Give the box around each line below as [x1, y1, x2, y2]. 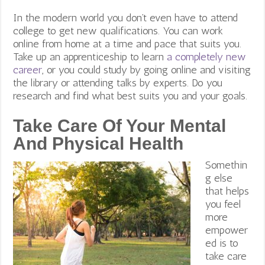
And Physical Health [13, 133, 184, 153]
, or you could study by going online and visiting [42, 63, 251, 76]
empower [205, 223, 248, 237]
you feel [205, 197, 241, 211]
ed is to [205, 236, 239, 250]
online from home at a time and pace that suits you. [13, 37, 242, 50]
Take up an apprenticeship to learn [13, 50, 167, 63]
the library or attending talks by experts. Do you [13, 76, 223, 89]
